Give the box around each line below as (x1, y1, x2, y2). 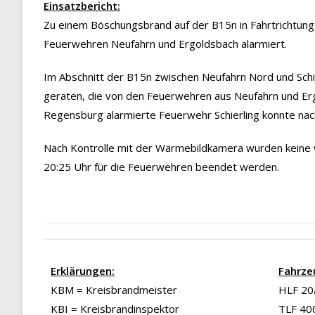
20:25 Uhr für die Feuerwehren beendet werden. (44, 160, 279, 174)
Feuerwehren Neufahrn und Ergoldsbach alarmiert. (44, 37, 287, 51)
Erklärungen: (51, 264, 115, 278)
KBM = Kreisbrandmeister (51, 283, 177, 297)
